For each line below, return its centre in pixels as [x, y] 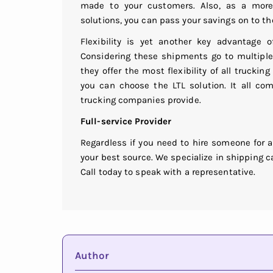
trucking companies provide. [141, 100]
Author [92, 256]
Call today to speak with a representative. [168, 172]
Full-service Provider [126, 122]
